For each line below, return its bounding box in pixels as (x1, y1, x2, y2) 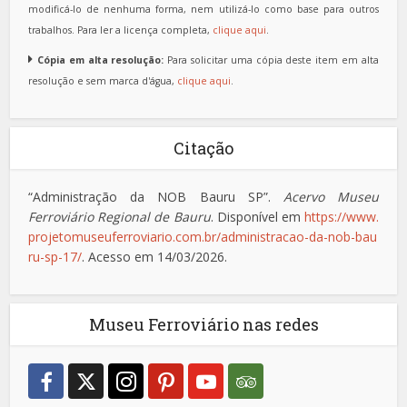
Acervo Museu (283, 188, 379, 206)
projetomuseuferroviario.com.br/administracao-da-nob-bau (28, 228, 378, 246)
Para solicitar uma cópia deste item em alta (164, 54, 379, 67)
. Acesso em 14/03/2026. (82, 248, 228, 266)
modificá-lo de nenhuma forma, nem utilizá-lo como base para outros (28, 3, 379, 16)
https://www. (303, 208, 379, 226)
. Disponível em (210, 208, 304, 226)
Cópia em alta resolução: (37, 54, 164, 67)
